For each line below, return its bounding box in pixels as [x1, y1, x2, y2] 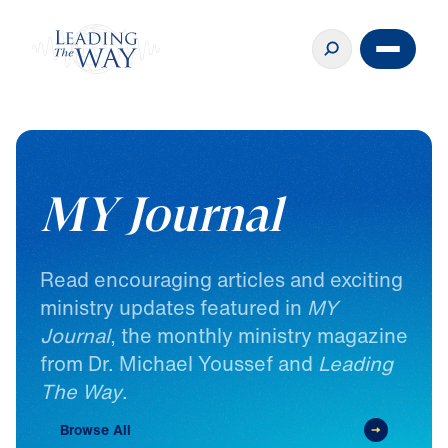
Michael [119, 348, 193, 378]
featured [200, 292, 280, 322]
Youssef [198, 348, 273, 378]
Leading [318, 348, 393, 378]
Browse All [60, 418, 131, 440]
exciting [330, 264, 403, 294]
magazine [317, 320, 408, 350]
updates [119, 292, 195, 322]
